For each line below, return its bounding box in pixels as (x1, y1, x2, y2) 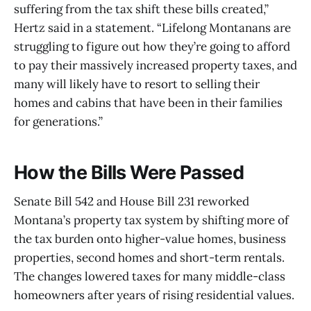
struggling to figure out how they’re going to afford (14, 39, 290, 55)
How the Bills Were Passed (14, 160, 244, 184)
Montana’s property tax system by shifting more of (14, 212, 289, 228)
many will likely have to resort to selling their (14, 76, 260, 92)
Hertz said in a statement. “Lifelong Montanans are (14, 20, 291, 36)
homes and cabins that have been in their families (14, 95, 283, 111)
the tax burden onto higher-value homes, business (14, 231, 286, 247)
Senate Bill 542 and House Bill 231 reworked (14, 194, 249, 210)
